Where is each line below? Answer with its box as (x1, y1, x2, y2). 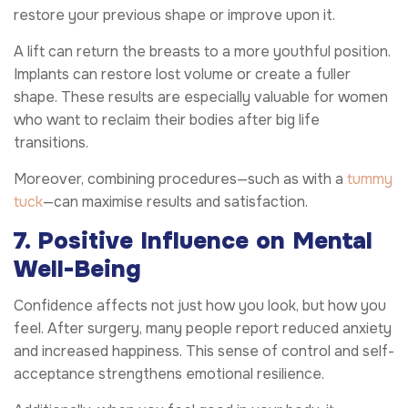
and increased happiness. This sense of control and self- (14, 342, 394, 362)
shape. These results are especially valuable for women (14, 87, 388, 107)
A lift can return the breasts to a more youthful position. (14, 41, 391, 61)
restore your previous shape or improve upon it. (14, 5, 335, 25)
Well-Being (14, 253, 141, 284)
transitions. (14, 132, 88, 152)
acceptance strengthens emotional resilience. (14, 364, 324, 384)
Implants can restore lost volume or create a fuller (14, 64, 351, 84)
